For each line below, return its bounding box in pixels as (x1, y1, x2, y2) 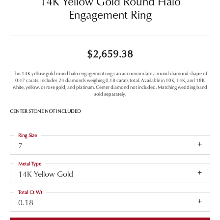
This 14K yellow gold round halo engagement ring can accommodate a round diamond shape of (13, 69, 207, 77)
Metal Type (18, 160, 41, 167)
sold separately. (94, 90, 126, 97)
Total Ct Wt (18, 188, 42, 195)
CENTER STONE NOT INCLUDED (10, 107, 81, 114)
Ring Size (18, 131, 37, 138)
